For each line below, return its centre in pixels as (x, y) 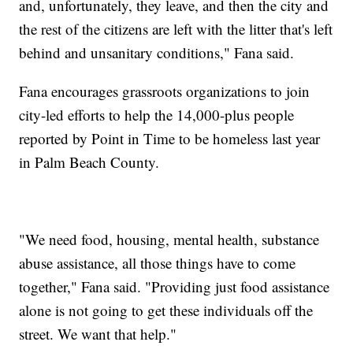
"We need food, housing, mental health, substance (169, 240)
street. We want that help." (98, 334)
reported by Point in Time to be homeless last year (170, 139)
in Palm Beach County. (89, 162)
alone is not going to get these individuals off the (166, 310)
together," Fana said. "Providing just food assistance (175, 287)
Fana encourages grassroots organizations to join (165, 91)
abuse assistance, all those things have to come (158, 263)
